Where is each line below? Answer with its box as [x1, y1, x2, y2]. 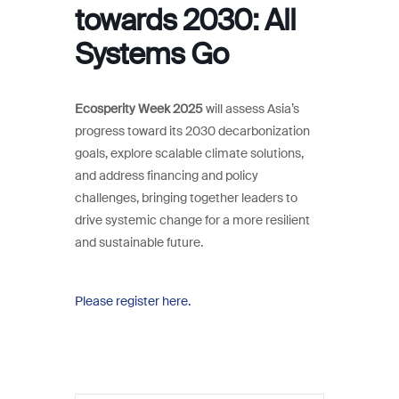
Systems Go [75, 35, 228, 74]
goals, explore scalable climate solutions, [75, 145, 304, 162]
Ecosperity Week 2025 [75, 101, 203, 118]
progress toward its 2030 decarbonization [75, 123, 310, 140]
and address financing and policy [75, 167, 258, 184]
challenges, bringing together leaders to [75, 190, 297, 207]
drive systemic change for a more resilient [75, 212, 310, 229]
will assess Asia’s [203, 101, 299, 118]
